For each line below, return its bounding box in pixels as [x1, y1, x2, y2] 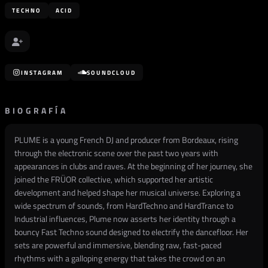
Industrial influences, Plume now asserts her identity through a [14, 212, 236, 225]
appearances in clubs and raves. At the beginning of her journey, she [14, 160, 252, 172]
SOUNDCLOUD [87, 68, 136, 77]
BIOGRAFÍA [5, 104, 68, 117]
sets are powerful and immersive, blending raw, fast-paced [14, 239, 221, 251]
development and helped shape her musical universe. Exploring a [14, 186, 240, 199]
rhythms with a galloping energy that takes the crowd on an [14, 252, 226, 264]
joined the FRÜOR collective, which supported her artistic [14, 173, 213, 185]
